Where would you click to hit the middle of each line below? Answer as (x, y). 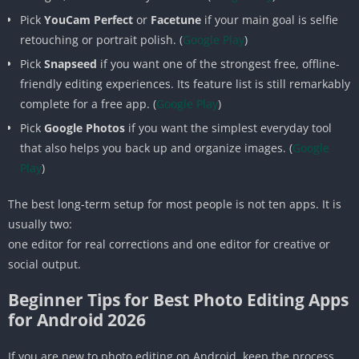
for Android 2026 (77, 319)
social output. (44, 264)
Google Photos (85, 127)
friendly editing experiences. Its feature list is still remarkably (185, 83)
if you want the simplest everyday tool (228, 127)
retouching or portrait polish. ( (101, 39)
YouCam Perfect (89, 19)
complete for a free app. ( (88, 103)
